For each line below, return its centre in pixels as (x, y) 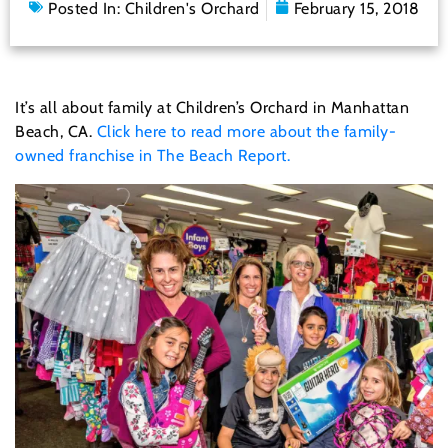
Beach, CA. (56, 132)
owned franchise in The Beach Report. (152, 156)
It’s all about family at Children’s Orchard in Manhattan (212, 108)
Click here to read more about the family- (246, 132)
